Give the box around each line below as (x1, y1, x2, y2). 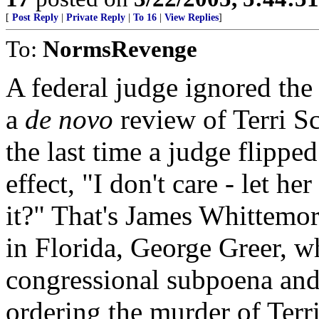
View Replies (164, 11, 219, 23)
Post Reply (12, 11, 58, 23)
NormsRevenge (43, 35, 197, 62)
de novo (25, 103, 120, 135)
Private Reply (66, 11, 125, 23)
